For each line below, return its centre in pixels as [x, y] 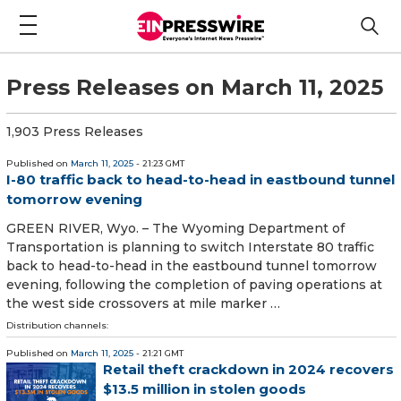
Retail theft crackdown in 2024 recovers [248, 370]
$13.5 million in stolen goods [205, 389]
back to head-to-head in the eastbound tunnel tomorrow [192, 266]
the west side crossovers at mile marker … [143, 304]
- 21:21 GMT [158, 354]
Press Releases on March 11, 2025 [195, 87]
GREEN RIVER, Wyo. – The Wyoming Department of [175, 229]
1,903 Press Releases [75, 131]
